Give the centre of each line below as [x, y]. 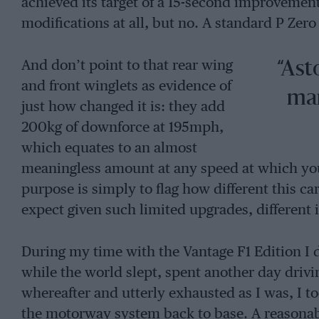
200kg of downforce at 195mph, [122, 127]
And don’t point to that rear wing [127, 66]
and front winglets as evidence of [126, 86]
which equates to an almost [109, 148]
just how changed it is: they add [123, 107]
